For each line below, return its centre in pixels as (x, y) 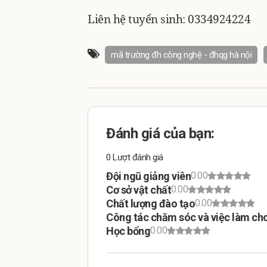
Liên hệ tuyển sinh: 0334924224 (169, 19)
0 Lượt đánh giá (135, 157)
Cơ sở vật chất (139, 190)
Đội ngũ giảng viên (148, 176)
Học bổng (128, 231)
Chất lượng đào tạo (150, 203)
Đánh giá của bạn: (160, 133)
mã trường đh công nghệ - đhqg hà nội (181, 55)
